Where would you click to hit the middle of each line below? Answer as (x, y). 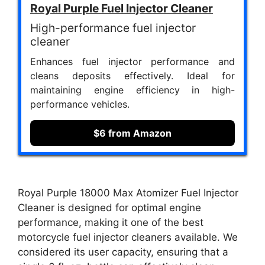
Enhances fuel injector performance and (132, 62)
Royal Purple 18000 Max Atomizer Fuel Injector (128, 193)
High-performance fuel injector (113, 28)
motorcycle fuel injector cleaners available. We (128, 237)
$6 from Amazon (132, 133)
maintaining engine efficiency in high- (132, 90)
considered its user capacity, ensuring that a (123, 252)
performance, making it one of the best (111, 222)
